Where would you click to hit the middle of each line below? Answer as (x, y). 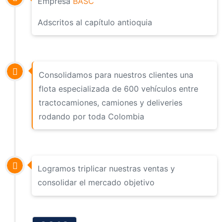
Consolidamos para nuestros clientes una (116, 75)
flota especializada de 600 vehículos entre (119, 88)
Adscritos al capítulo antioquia (95, 22)
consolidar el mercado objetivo (96, 183)
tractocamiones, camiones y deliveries (111, 102)
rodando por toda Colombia (92, 116)
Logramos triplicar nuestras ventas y (107, 169)
